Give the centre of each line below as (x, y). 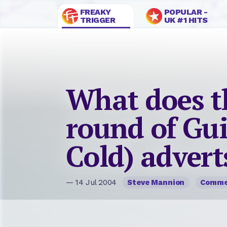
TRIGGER (98, 20)
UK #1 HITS (186, 20)
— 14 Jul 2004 (92, 183)
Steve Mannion (156, 183)
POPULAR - (186, 12)
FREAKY (95, 12)
